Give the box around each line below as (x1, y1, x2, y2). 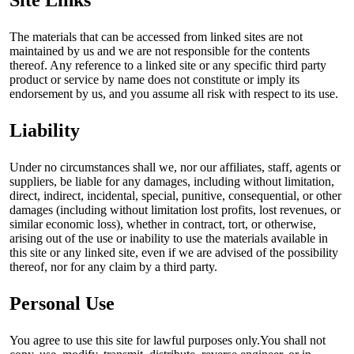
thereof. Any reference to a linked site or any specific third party (9, 58, 326, 72)
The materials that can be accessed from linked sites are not (9, 29, 303, 43)
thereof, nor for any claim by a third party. (9, 259, 217, 273)
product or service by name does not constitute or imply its (9, 72, 299, 86)
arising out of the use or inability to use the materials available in (9, 231, 328, 245)
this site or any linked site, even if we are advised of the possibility (9, 245, 338, 259)
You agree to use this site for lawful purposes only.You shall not (9, 333, 326, 347)
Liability (9, 119, 80, 141)
